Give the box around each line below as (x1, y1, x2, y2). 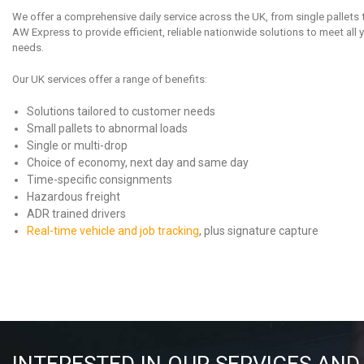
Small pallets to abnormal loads (27, 122, 188, 136)
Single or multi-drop (27, 139, 128, 153)
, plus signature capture (199, 224, 318, 238)
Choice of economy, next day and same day (27, 156, 249, 170)
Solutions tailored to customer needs (27, 105, 215, 119)
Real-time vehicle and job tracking (27, 224, 199, 238)
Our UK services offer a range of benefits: (12, 73, 207, 86)
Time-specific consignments (27, 173, 172, 187)
